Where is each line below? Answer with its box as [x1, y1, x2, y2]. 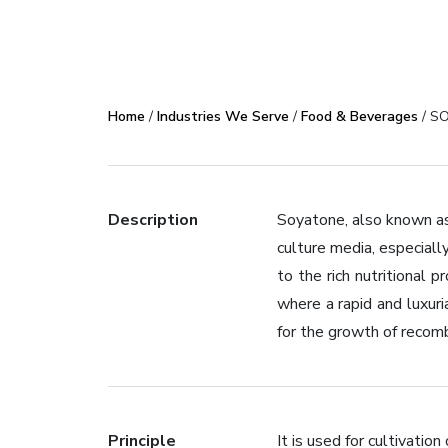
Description [107, 209, 198, 231]
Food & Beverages [300, 107, 418, 126]
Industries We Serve [156, 107, 289, 126]
